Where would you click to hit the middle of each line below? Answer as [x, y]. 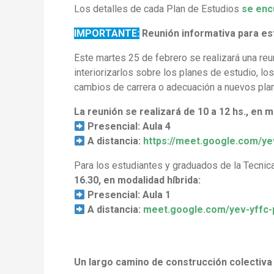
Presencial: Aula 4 [128, 127]
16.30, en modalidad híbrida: [137, 180]
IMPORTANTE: [107, 34]
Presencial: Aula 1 [128, 195]
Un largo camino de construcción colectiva [173, 262]
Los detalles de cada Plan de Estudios [158, 9]
